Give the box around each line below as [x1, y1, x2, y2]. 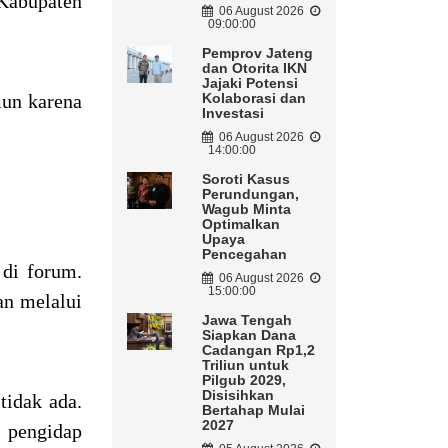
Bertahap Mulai [201, 402, 305, 419]
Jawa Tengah [201, 312, 292, 329]
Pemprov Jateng [201, 45, 313, 62]
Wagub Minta [201, 201, 291, 218]
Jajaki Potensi [201, 75, 298, 92]
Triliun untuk [201, 357, 289, 374]
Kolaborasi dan [201, 90, 306, 107]
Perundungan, [201, 186, 299, 203]
